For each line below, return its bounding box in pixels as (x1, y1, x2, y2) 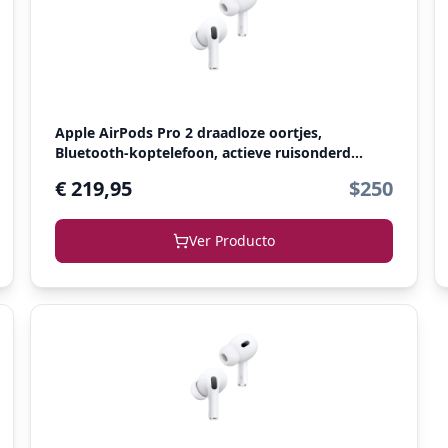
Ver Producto (188, 231, 275, 250)
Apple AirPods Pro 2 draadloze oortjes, (54, 123, 322, 142)
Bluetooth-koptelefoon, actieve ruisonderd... (54, 143, 363, 162)
